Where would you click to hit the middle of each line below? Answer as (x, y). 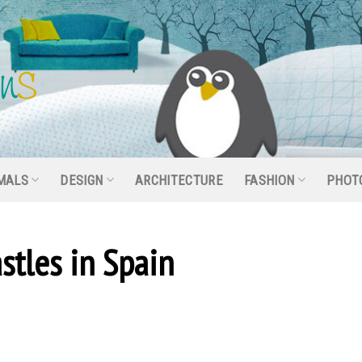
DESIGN (82, 180)
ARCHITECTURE (179, 180)
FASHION (269, 180)
